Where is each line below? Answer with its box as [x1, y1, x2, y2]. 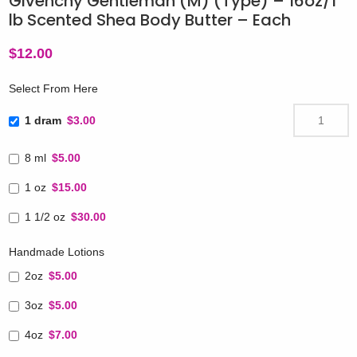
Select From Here [8, 82, 98, 96]
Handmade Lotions [8, 245, 104, 259]
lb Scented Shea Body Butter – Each [8, 8, 291, 31]
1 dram [24, 113, 61, 127]
